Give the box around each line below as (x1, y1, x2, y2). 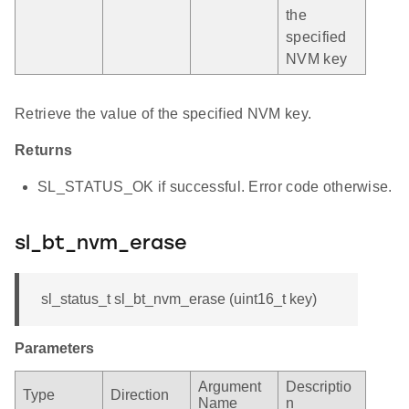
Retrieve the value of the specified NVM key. (15, 105, 312, 121)
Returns (15, 142, 73, 158)
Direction (110, 386, 169, 403)
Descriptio (286, 378, 351, 394)
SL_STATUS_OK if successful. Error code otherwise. (37, 178, 393, 194)
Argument (198, 378, 261, 394)
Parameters (15, 340, 94, 356)
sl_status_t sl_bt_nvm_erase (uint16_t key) (41, 290, 317, 307)
